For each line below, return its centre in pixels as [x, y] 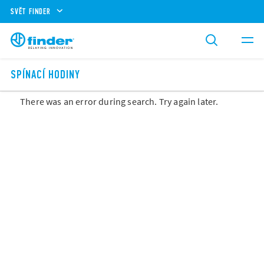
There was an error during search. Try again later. [119, 102]
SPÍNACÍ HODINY [45, 75]
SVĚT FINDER [31, 11]
